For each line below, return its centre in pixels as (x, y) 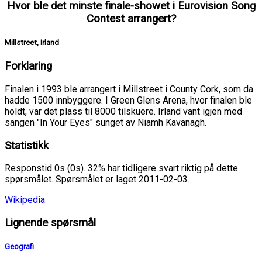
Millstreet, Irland (32, 42)
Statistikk (27, 145)
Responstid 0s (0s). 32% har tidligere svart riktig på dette (121, 168)
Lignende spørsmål (50, 223)
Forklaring (28, 66)
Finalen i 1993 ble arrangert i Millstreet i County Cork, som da (129, 89)
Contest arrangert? (131, 18)
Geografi (19, 247)
